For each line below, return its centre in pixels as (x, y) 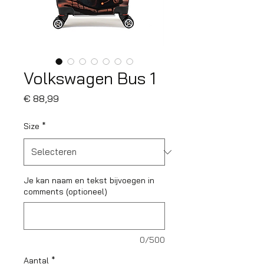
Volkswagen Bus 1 (90, 78)
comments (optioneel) (65, 192)
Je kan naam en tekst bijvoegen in (89, 180)
